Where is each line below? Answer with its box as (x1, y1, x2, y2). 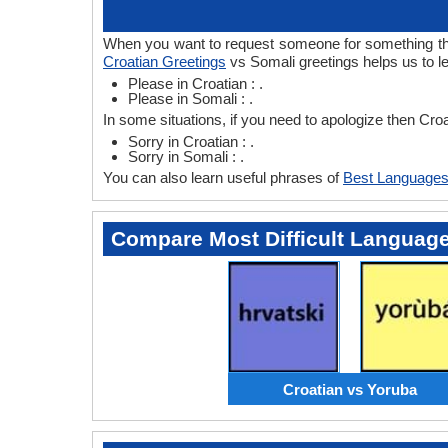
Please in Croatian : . (128, 75, 263, 92)
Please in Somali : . (128, 90, 253, 107)
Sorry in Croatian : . (128, 133, 254, 150)
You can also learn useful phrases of (103, 169, 343, 186)
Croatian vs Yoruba (283, 380, 417, 398)
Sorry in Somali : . (128, 148, 244, 165)
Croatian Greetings (103, 53, 226, 70)
